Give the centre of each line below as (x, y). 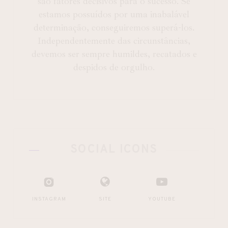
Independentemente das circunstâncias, (114, 40)
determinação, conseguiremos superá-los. (114, 27)
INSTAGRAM (49, 199)
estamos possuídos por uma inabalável (114, 14)
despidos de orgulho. (114, 67)
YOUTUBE (162, 199)
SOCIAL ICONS (114, 150)
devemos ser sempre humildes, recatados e (114, 54)
